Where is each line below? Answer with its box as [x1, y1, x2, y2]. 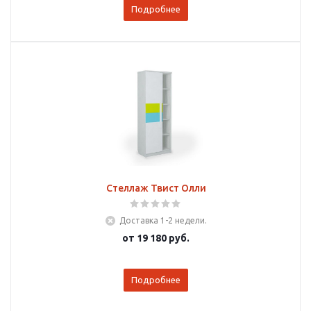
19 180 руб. [137, 233, 190, 244]
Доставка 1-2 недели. [119, 216, 207, 225]
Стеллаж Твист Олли [106, 183, 206, 194]
